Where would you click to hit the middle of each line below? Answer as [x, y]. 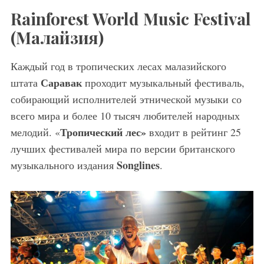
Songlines [138, 165]
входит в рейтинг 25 [193, 132]
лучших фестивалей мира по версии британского [123, 149]
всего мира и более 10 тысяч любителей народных [125, 116]
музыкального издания [63, 165]
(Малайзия [54, 38]
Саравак [61, 83]
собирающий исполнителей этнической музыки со [126, 99]
